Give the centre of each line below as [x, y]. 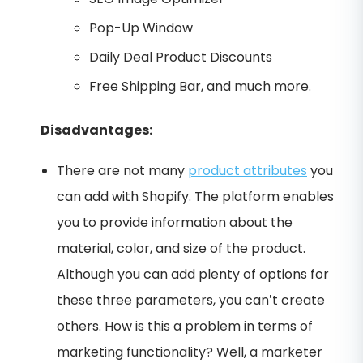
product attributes [248, 170]
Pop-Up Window [141, 28]
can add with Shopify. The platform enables [195, 196]
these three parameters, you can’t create [191, 300]
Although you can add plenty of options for [193, 274]
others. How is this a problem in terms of [185, 326]
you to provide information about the [175, 222]
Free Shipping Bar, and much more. [200, 86]
